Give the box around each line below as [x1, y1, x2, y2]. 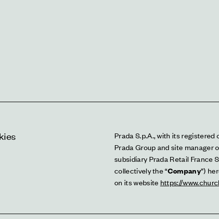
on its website [114, 177, 160, 187]
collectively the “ [114, 165, 168, 175]
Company [167, 165, 201, 175]
